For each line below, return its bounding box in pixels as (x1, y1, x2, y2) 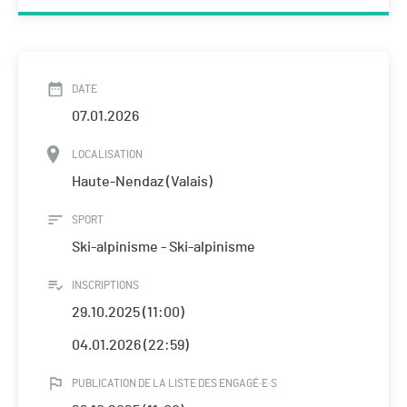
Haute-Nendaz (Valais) (72, 174, 213, 190)
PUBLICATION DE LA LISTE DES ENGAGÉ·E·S (72, 378, 277, 390)
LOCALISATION (72, 149, 143, 161)
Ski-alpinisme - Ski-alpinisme (72, 240, 255, 255)
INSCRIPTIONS (72, 280, 139, 292)
